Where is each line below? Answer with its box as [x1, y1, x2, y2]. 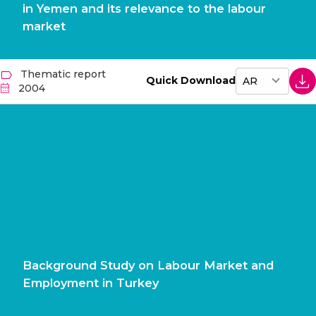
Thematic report [20, 68, 106, 81]
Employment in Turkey [23, 276, 159, 291]
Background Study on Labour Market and [23, 258, 274, 273]
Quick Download [146, 74, 236, 87]
